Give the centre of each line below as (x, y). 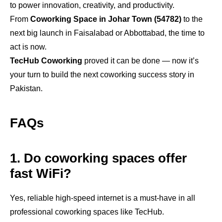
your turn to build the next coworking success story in (102, 75)
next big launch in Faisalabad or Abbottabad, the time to (107, 33)
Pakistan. (26, 88)
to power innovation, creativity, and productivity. (92, 5)
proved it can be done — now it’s (140, 61)
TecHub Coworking (46, 61)
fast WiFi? (41, 173)
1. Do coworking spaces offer (98, 158)
